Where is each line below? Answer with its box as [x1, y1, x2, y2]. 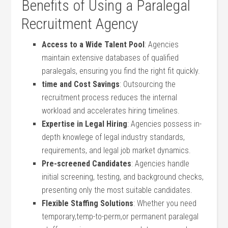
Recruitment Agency [21, 15, 139, 33]
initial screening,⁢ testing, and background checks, [42, 172, 204, 182]
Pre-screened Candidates [42, 159, 132, 168]
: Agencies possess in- [127, 119, 202, 129]
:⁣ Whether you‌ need [133, 198, 197, 208]
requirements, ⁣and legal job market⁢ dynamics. [42, 146, 191, 155]
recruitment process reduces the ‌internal [42, 93, 178, 102]
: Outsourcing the [120, 79, 176, 89]
